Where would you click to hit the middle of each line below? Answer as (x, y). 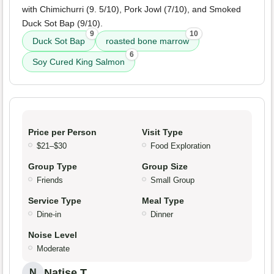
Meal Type (163, 201)
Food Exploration (180, 146)
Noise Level (53, 235)
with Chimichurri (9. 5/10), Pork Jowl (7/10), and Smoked (131, 9)
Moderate (53, 249)
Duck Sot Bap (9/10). (62, 24)
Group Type (53, 167)
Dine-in (49, 215)
